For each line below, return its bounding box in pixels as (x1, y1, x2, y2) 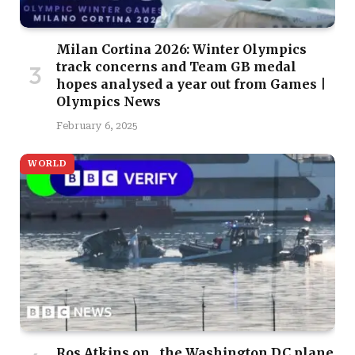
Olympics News (56, 93, 161, 109)
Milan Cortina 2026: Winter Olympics (56, 40, 307, 57)
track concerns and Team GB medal (56, 58, 296, 74)
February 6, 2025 (56, 120, 138, 132)
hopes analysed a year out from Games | (56, 75, 326, 92)
